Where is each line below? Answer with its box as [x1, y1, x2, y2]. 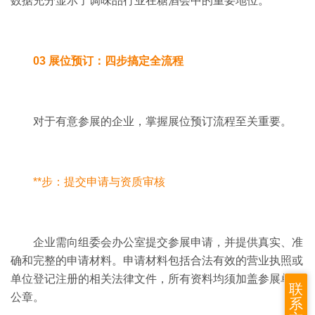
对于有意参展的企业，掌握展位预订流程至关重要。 [33, 115, 292, 127]
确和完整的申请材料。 [11, 254, 123, 266]
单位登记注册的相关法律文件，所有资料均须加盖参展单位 [11, 272, 303, 285]
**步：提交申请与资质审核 [33, 175, 165, 188]
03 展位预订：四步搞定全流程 [33, 54, 184, 67]
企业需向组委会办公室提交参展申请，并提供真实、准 [33, 236, 303, 248]
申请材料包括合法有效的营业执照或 [123, 254, 303, 266]
